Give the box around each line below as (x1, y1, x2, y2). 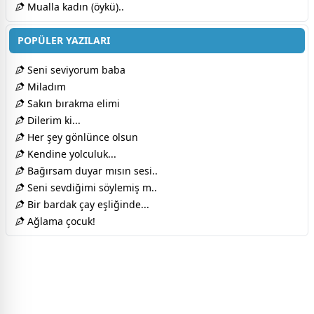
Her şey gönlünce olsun (25, 130, 138, 144)
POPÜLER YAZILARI (18, 34, 110, 48)
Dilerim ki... (25, 114, 81, 128)
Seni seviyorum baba (25, 63, 125, 77)
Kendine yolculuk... (25, 147, 116, 161)
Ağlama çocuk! (25, 214, 95, 228)
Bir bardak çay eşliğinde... (25, 198, 149, 212)
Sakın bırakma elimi (25, 97, 120, 111)
